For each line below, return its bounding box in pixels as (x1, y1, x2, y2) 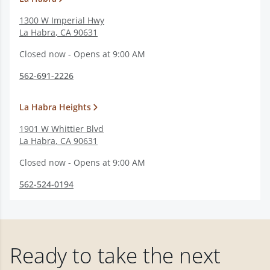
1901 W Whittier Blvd (19, 123, 104, 134)
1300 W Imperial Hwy (19, 14, 104, 26)
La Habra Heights (19, 101, 91, 113)
